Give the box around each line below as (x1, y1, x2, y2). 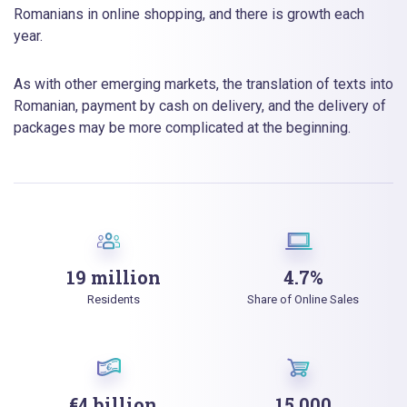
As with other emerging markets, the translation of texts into (14, 75, 393, 94)
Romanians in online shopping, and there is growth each (14, 5, 364, 24)
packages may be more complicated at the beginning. (14, 119, 351, 137)
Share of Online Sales (247, 293, 359, 307)
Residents (86, 293, 140, 307)
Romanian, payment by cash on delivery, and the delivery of (14, 97, 386, 115)
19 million (65, 265, 161, 290)
